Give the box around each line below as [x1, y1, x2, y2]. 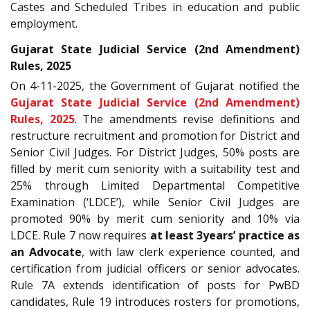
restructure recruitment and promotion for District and [10, 127, 300, 143]
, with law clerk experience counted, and [82, 244, 300, 259]
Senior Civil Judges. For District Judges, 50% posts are [10, 144, 300, 160]
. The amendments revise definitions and [74, 111, 300, 127]
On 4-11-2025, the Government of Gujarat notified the [10, 77, 300, 93]
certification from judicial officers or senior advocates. [10, 260, 300, 276]
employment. [10, 16, 77, 32]
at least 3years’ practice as [149, 227, 300, 243]
